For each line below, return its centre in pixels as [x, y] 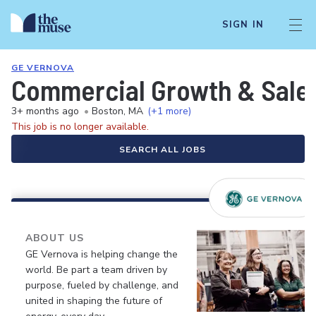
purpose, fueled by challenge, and [102, 285]
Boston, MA [117, 111]
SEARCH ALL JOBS [162, 150]
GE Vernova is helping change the [102, 254]
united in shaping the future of [94, 301]
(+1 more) [169, 111]
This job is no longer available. [80, 127]
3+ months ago [45, 111]
